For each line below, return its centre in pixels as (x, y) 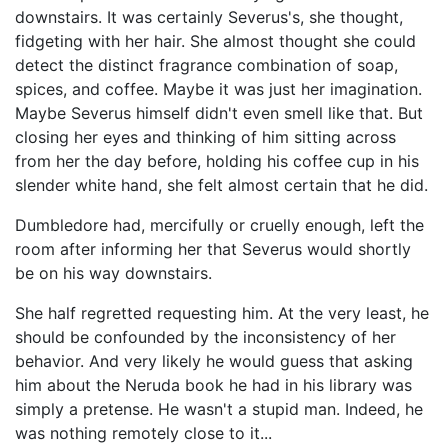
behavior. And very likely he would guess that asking (214, 361)
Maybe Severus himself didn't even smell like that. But (219, 113)
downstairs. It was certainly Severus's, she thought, (209, 17)
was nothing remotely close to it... (143, 433)
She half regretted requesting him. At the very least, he (222, 313)
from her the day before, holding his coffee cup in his (217, 161)
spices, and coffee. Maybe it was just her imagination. (218, 89)
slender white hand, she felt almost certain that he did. (221, 185)
